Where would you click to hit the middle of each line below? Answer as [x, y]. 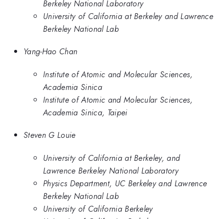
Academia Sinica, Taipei [85, 112]
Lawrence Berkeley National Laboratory [111, 170]
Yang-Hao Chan [51, 52]
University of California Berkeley [98, 208]
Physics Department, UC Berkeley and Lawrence [125, 183]
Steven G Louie [50, 135]
